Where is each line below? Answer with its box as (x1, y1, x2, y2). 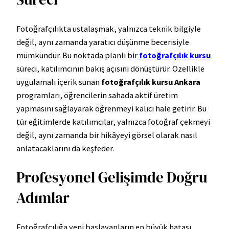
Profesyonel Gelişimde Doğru (16, 167, 207, 188)
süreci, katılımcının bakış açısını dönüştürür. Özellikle (16, 63, 204, 74)
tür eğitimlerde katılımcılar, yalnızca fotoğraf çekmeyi (16, 117, 210, 127)
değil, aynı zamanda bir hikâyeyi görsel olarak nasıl (16, 130, 197, 141)
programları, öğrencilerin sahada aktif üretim (16, 90, 178, 101)
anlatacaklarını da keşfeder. (16, 143, 114, 154)
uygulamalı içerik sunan (16, 77, 101, 87)
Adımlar (16, 188, 70, 209)
